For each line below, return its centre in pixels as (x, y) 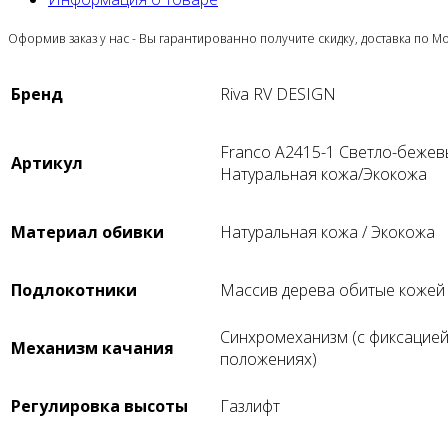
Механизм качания (92, 348)
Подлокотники (74, 290)
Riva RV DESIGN (278, 94)
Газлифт (250, 406)
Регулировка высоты (99, 406)
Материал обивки (87, 232)
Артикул (47, 163)
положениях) (268, 359)
